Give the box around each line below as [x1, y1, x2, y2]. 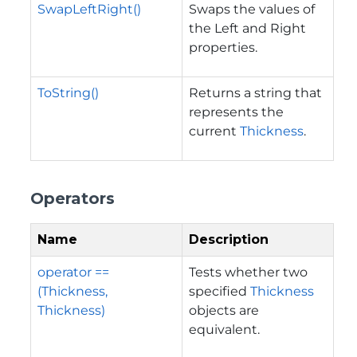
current [189, 123, 240, 139]
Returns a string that [189, 84, 322, 100]
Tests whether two [189, 264, 308, 280]
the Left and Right [189, 20, 306, 36]
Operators [30, 188, 115, 208]
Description [189, 231, 269, 247]
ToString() [37, 84, 99, 100]
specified [189, 283, 250, 299]
